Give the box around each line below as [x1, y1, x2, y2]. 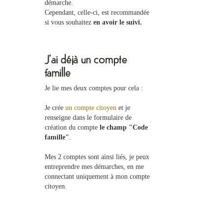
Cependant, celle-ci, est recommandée [45, 9, 149, 16]
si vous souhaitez [45, 19, 93, 26]
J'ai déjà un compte [45, 52, 127, 66]
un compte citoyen [65, 104, 116, 111]
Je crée [45, 104, 65, 111]
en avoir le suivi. [93, 19, 142, 26]
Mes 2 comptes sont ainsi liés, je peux [45, 153, 149, 161]
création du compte [45, 124, 100, 131]
